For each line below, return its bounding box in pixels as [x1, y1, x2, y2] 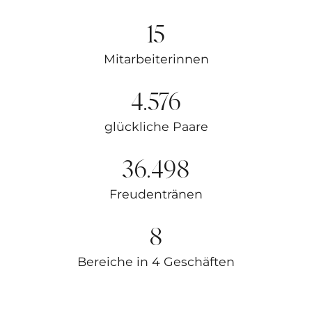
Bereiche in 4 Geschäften [77, 254, 235, 270]
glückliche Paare [104, 119, 208, 134]
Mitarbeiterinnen [103, 52, 209, 67]
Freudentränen [109, 187, 203, 202]
